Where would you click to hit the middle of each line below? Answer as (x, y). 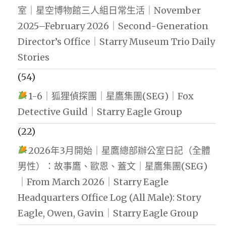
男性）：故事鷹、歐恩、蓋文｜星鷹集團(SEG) (112, 166)
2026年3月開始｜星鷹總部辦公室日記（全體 (119, 150)
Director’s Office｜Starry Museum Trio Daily (116, 41)
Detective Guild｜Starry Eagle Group (100, 111)
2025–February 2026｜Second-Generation (113, 26)
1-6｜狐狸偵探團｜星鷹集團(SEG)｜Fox (111, 96)
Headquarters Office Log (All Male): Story (109, 197)
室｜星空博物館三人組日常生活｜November (109, 10)
